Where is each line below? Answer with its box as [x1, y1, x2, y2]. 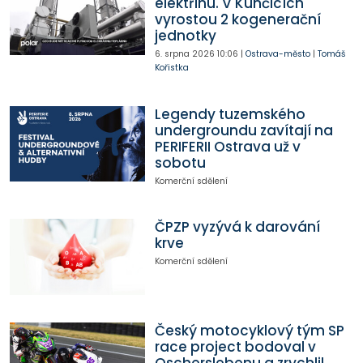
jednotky [154, 26, 216, 46]
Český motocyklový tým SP [154, 321, 344, 341]
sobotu [154, 152, 206, 173]
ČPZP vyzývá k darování [154, 217, 320, 237]
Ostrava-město [245, 48, 310, 61]
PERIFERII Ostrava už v [154, 136, 301, 156]
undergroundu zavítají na [154, 120, 333, 140]
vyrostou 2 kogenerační [154, 10, 321, 30]
